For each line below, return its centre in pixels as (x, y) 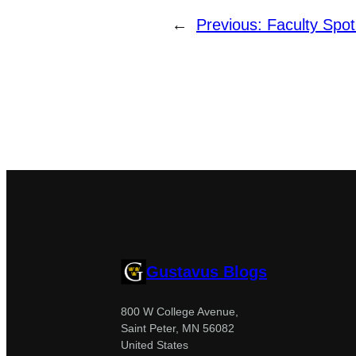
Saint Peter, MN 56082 (178, 328)
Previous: (232, 24)
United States (155, 344)
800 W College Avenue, (180, 311)
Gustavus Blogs (207, 271)
